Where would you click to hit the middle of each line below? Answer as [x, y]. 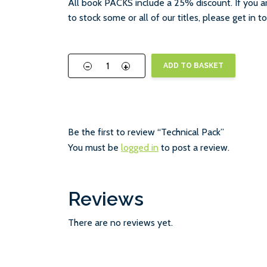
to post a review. [194, 148]
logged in [140, 148]
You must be [94, 148]
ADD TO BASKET [193, 66]
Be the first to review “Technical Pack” [146, 132]
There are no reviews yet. [120, 223]
